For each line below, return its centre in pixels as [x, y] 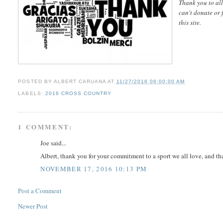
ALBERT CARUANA [80, 82]
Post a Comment [40, 190]
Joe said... [54, 143]
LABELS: [32, 94]
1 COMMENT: [45, 126]
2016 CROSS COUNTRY [78, 94]
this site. [190, 23]
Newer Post [33, 206]
